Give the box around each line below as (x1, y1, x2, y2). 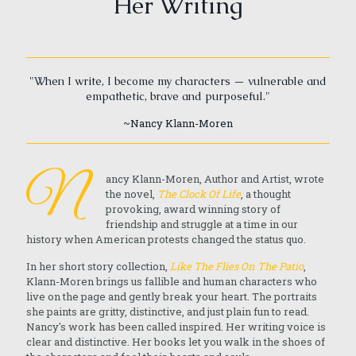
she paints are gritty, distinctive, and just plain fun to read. (26, 304, 309, 319)
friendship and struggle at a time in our (106, 217, 298, 232)
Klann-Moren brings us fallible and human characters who (26, 274, 317, 289)
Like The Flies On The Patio (170, 259, 304, 274)
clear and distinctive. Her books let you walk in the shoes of (26, 335, 325, 350)
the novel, (106, 187, 157, 202)
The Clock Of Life (157, 187, 241, 202)
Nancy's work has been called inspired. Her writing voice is (26, 319, 326, 335)
